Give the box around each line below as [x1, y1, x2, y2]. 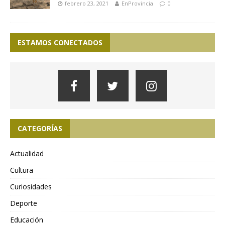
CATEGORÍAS [18, 124, 62, 134]
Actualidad [10, 149, 44, 159]
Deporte [10, 198, 37, 208]
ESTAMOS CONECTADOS [18, 38, 102, 48]
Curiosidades [10, 182, 52, 192]
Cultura [10, 165, 33, 175]
